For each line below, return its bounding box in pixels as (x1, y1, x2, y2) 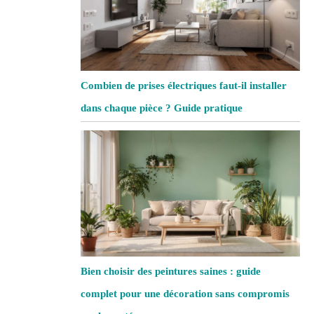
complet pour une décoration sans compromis (81, 288, 290, 300)
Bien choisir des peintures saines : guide (81, 266, 261, 278)
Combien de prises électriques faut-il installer (81, 80, 287, 92)
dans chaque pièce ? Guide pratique (81, 102, 243, 114)
